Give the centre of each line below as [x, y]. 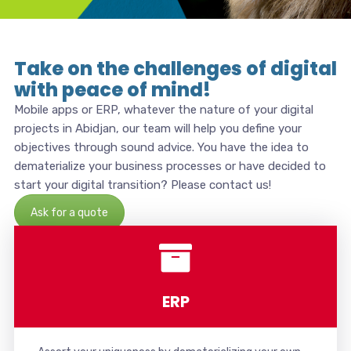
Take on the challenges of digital [175, 69]
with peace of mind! [112, 90]
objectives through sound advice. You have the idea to [161, 147]
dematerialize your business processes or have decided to [170, 166]
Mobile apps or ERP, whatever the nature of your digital [163, 110]
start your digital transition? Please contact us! [142, 185]
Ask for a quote [69, 213]
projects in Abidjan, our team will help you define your [157, 128]
